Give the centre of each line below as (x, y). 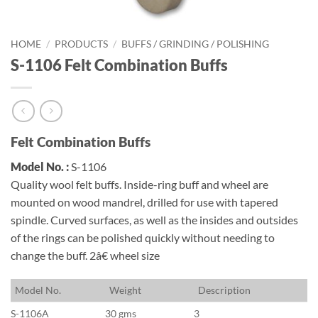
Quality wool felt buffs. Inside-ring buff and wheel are (139, 185)
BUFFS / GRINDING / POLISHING (196, 44)
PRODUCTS (82, 44)
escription (229, 290)
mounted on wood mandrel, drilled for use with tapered (144, 202)
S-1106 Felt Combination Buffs (119, 65)
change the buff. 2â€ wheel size (85, 256)
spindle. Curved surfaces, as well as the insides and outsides (154, 220)
